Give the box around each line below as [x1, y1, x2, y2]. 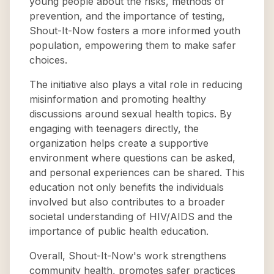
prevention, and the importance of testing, [29, 10, 225, 22]
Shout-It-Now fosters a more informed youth [29, 24, 240, 37]
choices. [29, 54, 67, 66]
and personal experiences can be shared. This [29, 166, 245, 179]
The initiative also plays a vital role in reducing [29, 78, 242, 91]
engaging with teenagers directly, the [29, 122, 199, 135]
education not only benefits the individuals [29, 181, 224, 193]
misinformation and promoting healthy [29, 93, 206, 105]
